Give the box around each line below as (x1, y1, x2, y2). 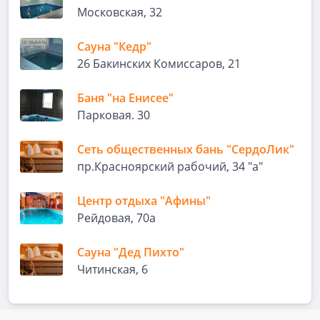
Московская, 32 (77, 4, 162, 20)
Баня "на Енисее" (77, 90, 174, 106)
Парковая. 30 (77, 107, 150, 123)
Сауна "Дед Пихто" (77, 244, 184, 260)
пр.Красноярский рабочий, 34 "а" (77, 159, 263, 174)
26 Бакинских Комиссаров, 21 (77, 56, 241, 71)
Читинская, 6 (77, 261, 148, 277)
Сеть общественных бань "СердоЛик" (77, 141, 294, 157)
